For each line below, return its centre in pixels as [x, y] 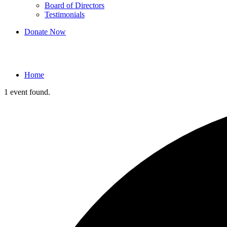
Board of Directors [74, 5]
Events [22, 53]
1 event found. [27, 92]
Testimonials [65, 14]
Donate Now [45, 32]
